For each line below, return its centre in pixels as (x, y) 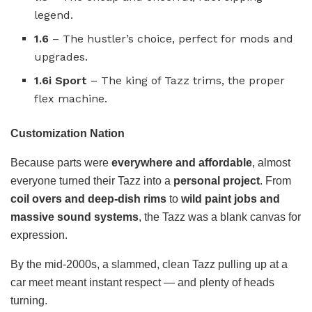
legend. (54, 15)
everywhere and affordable (182, 162)
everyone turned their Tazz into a (92, 180)
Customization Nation (68, 133)
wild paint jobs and (231, 198)
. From (275, 180)
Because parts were (61, 162)
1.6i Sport (61, 80)
